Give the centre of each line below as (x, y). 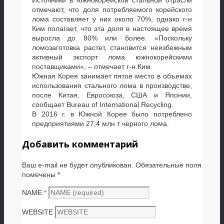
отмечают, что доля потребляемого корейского (112, 9)
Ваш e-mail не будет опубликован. (78, 165)
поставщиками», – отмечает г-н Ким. (92, 66)
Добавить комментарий (80, 144)
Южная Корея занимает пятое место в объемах (112, 76)
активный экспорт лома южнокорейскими (112, 57)
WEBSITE (37, 212)
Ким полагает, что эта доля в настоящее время (112, 28)
